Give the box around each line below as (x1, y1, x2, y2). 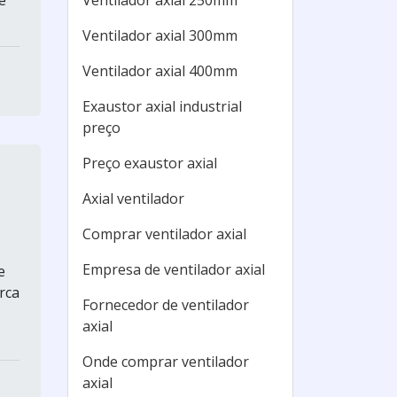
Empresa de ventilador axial (82, 260, 265, 279)
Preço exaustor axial (82, 153, 217, 173)
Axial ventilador (82, 189, 184, 208)
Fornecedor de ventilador (82, 295, 249, 315)
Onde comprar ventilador (82, 352, 249, 371)
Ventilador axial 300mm (82, 26, 237, 45)
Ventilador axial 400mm (82, 61, 237, 81)
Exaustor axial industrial (82, 97, 242, 116)
